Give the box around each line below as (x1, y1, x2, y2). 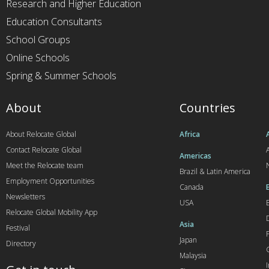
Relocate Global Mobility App (6, 207, 97, 217)
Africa (179, 128, 200, 139)
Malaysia (179, 250, 207, 261)
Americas (179, 150, 211, 161)
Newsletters (6, 191, 45, 202)
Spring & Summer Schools (6, 68, 116, 82)
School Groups (6, 32, 70, 46)
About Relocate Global (6, 128, 76, 139)
